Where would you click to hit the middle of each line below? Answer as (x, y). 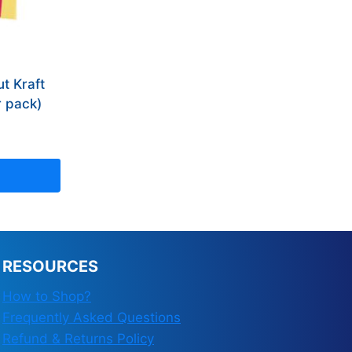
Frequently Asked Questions (92, 317)
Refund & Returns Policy (78, 339)
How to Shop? (47, 296)
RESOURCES (50, 266)
